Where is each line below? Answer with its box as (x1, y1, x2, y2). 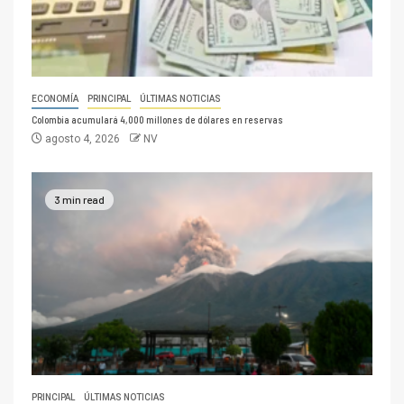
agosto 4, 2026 (42, 133, 123, 146)
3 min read (54, 193, 105, 207)
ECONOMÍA (32, 94, 78, 105)
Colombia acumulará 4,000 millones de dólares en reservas (32, 114, 283, 126)
